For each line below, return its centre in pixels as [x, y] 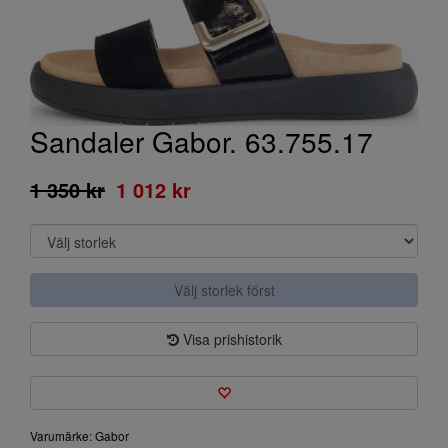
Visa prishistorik [230, 339]
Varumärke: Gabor [79, 435]
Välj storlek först [224, 290]
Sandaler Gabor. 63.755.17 [201, 141]
